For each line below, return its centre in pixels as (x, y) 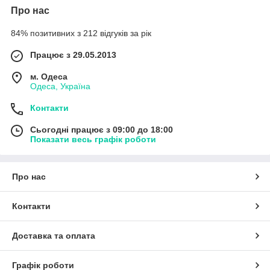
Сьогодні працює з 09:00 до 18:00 (102, 129)
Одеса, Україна (60, 86)
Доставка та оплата (54, 235)
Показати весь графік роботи (93, 139)
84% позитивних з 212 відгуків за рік (81, 33)
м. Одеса (49, 76)
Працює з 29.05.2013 (73, 55)
